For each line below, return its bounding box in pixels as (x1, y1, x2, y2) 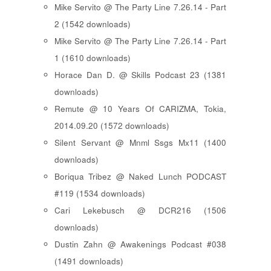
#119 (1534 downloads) (54, 187, 145, 199)
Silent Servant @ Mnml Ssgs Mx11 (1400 (54, 136, 226, 148)
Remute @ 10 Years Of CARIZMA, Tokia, (54, 102, 226, 114)
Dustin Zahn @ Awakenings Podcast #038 (54, 238, 226, 250)
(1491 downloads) (54, 255, 123, 267)
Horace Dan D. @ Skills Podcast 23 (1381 (54, 68, 226, 80)
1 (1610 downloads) (54, 51, 131, 64)
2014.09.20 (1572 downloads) (54, 119, 169, 131)
